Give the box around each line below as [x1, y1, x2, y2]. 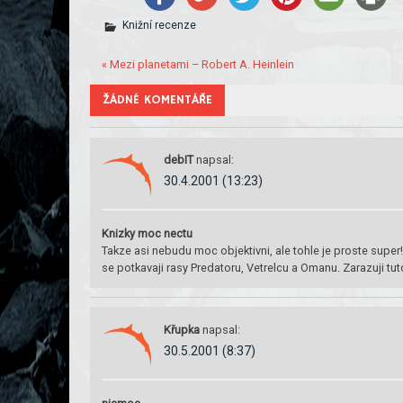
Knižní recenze [121, 19, 196, 32]
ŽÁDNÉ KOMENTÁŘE [103, 91, 213, 108]
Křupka [163, 322, 200, 336]
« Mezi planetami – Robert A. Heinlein [101, 57, 294, 71]
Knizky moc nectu [101, 227, 193, 241]
